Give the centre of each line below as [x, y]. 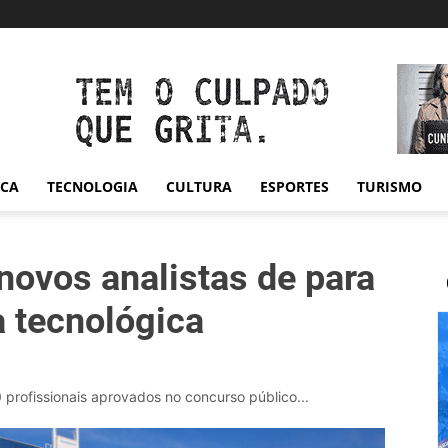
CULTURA [199, 186]
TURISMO [389, 186]
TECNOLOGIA [92, 186]
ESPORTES [294, 186]
